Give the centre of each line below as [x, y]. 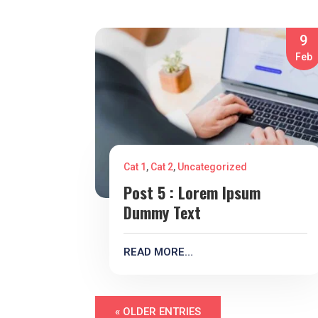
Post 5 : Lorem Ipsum [192, 193]
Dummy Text [163, 213]
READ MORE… [159, 252]
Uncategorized [213, 167]
